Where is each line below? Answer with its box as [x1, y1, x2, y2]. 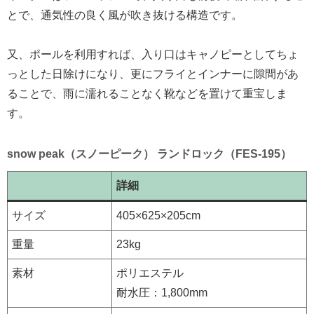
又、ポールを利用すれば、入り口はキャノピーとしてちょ [7, 48, 299, 60]
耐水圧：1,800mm [116, 286, 207, 299]
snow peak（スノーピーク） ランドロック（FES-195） [7, 147, 292, 160]
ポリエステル [116, 266, 184, 279]
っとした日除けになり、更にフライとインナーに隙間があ [7, 67, 299, 80]
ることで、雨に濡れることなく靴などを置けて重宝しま [7, 87, 287, 100]
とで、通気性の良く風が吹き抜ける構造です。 [7, 8, 243, 21]
